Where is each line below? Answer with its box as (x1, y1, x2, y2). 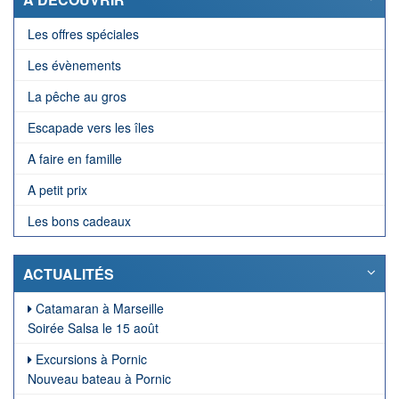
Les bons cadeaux (28, 212, 131, 231)
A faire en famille (28, 150, 122, 168)
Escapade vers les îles (28, 118, 154, 137)
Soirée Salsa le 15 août (28, 319, 159, 338)
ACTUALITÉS (23, 264, 114, 285)
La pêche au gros (28, 87, 126, 106)
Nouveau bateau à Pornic (28, 370, 171, 388)
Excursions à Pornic (32, 350, 147, 369)
